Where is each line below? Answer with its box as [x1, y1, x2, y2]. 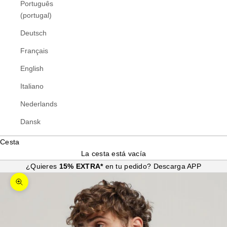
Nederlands [20, 100, 57, 108]
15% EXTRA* [59, 162, 105, 170]
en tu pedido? [105, 162, 154, 170]
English [20, 64, 44, 72]
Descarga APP [153, 162, 201, 170]
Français [20, 47, 48, 55]
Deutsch [20, 29, 47, 37]
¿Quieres [26, 162, 59, 170]
